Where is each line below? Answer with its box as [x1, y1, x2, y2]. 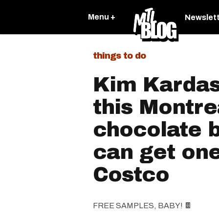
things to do [93, 51, 146, 61]
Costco [93, 163, 169, 186]
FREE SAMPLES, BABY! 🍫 [93, 201, 192, 210]
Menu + [88, 13, 115, 21]
